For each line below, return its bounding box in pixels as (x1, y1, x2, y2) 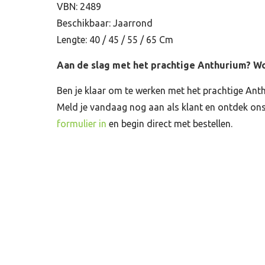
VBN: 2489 (57, 1, 101, 12)
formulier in (57, 118, 106, 130)
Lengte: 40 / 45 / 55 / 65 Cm (57, 34, 173, 46)
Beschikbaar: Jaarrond (57, 18, 153, 29)
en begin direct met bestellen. (106, 118, 232, 130)
